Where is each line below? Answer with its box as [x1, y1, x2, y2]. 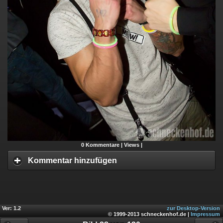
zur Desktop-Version [167, 205, 220, 211]
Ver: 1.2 [2, 205, 21, 211]
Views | [123, 141, 142, 148]
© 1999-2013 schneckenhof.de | [108, 211, 191, 217]
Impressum [191, 211, 220, 217]
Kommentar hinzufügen [28, 156, 117, 165]
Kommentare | [84, 141, 124, 148]
